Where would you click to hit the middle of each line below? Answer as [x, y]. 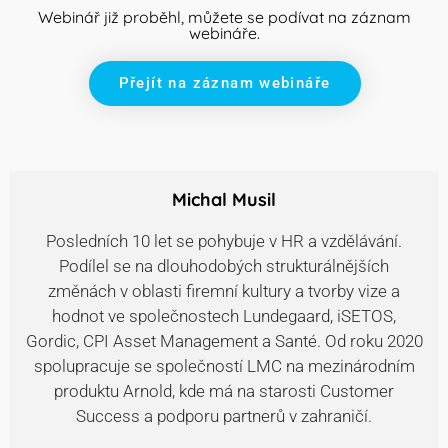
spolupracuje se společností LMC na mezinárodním [224, 365]
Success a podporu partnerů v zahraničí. [224, 415]
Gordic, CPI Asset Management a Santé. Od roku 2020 [224, 340]
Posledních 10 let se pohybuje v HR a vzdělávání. [224, 240]
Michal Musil [224, 199]
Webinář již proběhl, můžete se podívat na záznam [224, 16]
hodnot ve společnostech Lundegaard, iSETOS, [224, 315]
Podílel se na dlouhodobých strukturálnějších [224, 265]
